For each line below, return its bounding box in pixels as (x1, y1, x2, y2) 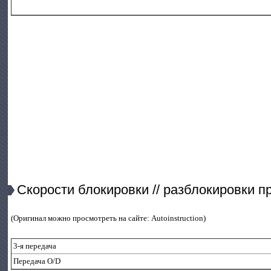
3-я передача (13, 241, 57, 250)
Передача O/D (13, 256, 61, 266)
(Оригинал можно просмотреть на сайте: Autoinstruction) (11, 214, 206, 223)
